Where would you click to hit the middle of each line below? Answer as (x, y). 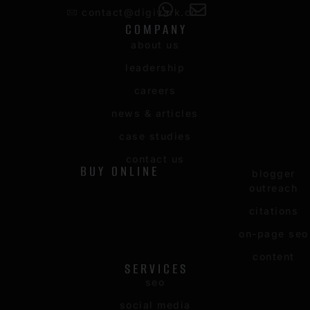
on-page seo (274, 234)
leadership (155, 68)
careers (155, 91)
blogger (274, 174)
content (274, 257)
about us (155, 45)
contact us (155, 159)
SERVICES (156, 269)
